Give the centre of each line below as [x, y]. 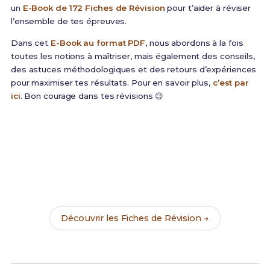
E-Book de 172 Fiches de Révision [94, 8]
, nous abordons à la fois [194, 43]
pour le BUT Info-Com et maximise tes [153, 178]
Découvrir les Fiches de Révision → [135, 218]
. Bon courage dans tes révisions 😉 [92, 96]
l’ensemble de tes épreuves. [69, 21]
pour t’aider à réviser [208, 8]
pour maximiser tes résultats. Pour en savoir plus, [111, 83]
